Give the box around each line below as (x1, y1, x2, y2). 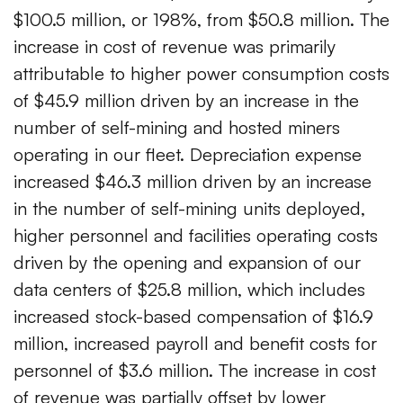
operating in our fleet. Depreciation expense (13, 143, 362, 166)
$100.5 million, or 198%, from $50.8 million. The (13, 8, 390, 31)
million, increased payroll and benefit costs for (13, 332, 377, 355)
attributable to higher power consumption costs (13, 62, 390, 85)
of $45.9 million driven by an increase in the (13, 89, 359, 112)
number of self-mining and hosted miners (13, 116, 340, 139)
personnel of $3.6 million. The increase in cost (13, 359, 376, 382)
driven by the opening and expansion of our (13, 251, 361, 274)
